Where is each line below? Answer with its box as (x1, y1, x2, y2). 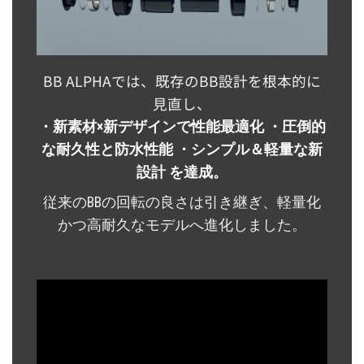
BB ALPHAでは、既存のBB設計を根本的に (43, 70, 321, 91)
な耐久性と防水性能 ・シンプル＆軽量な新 (41, 141, 323, 158)
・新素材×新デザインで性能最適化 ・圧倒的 (38, 118, 326, 135)
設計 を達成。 (136, 163, 227, 180)
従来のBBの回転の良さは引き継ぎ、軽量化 (43, 193, 321, 210)
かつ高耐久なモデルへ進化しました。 (58, 216, 306, 233)
